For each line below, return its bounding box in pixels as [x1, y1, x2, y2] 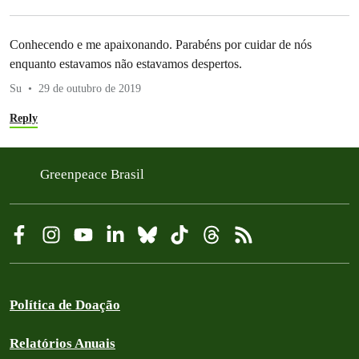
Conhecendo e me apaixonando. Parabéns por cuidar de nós [10, 37, 312, 51]
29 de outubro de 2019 [38, 82, 141, 95]
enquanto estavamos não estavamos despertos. [10, 56, 242, 71]
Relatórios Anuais [10, 335, 115, 351]
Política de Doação [10, 296, 120, 313]
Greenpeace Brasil [40, 166, 147, 182]
